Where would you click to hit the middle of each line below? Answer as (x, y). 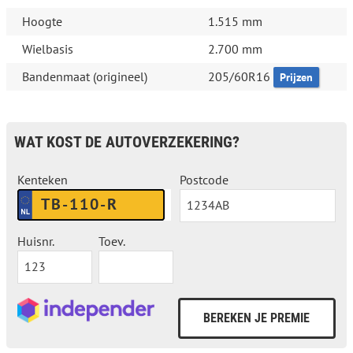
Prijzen (296, 78)
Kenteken (43, 180)
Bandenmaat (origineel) (85, 77)
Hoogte (42, 22)
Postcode (204, 180)
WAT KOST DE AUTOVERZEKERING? (127, 142)
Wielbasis (48, 49)
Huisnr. (36, 242)
